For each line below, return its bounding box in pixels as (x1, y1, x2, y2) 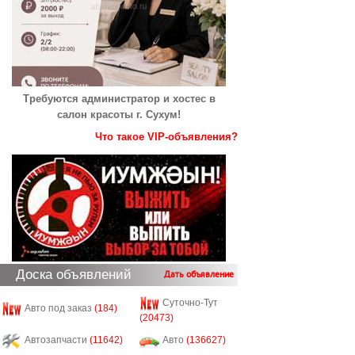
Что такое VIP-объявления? (95, 131, 238, 143)
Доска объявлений (16, 267, 132, 282)
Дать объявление (164, 269, 234, 280)
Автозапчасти (25, 334, 90, 346)
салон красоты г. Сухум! (57, 109, 181, 120)
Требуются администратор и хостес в (22, 93, 216, 105)
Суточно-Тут (162, 297, 218, 309)
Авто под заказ (25, 303, 94, 315)
